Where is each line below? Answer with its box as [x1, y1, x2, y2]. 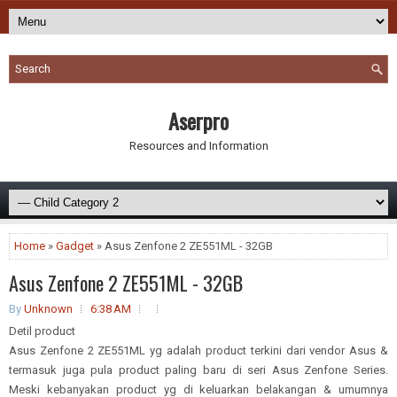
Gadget [56, 239, 94, 253]
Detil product [9, 324, 75, 338]
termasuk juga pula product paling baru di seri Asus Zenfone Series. [9, 363, 388, 377]
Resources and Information [128, 139, 269, 152]
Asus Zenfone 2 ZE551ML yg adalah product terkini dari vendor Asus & [9, 344, 388, 357]
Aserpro [168, 105, 229, 136]
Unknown [24, 302, 73, 315]
